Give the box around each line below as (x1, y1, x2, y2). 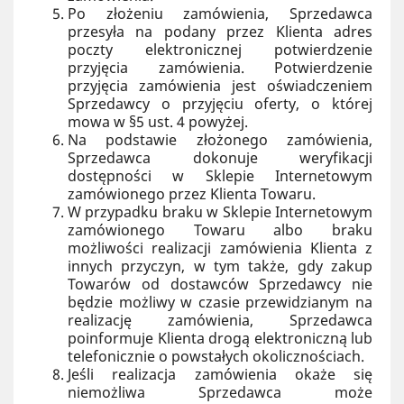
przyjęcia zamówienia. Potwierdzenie (68, 58, 372, 78)
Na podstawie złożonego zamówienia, (68, 130, 372, 150)
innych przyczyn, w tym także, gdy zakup (68, 256, 372, 276)
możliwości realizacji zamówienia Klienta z (68, 238, 372, 258)
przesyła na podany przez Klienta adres (68, 22, 372, 41)
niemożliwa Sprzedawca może (68, 382, 372, 402)
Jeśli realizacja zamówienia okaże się (68, 364, 372, 384)
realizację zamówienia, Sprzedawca (68, 310, 372, 330)
